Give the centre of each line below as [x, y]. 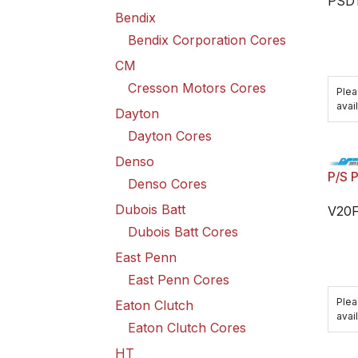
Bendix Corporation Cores [207, 40]
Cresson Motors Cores [197, 88]
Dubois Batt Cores [183, 232]
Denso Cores [167, 184]
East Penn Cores [179, 280]
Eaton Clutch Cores [187, 328]
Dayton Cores [170, 136]
